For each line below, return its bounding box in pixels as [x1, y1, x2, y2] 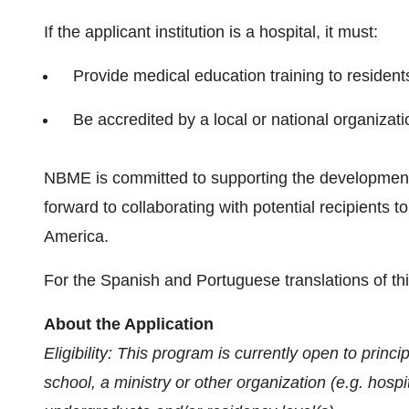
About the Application [44, 315, 214, 333]
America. [44, 227, 109, 246]
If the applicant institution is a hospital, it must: [44, 23, 378, 41]
